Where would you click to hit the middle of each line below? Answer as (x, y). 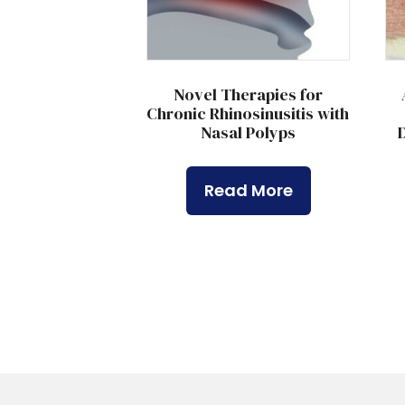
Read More (249, 191)
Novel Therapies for (248, 95)
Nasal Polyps (248, 133)
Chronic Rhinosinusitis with (248, 114)
